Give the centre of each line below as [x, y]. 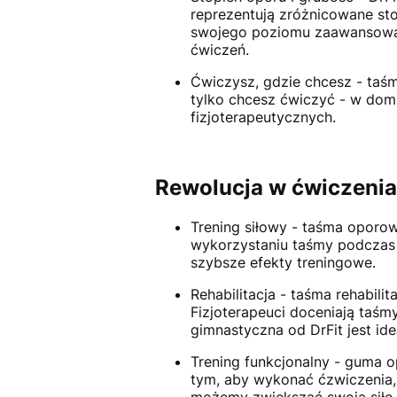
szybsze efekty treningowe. [283, 263]
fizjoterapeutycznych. [265, 117]
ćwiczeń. [219, 49]
